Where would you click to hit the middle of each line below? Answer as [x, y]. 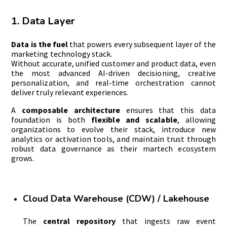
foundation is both [51, 120]
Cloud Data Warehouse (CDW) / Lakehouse [116, 199]
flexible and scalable [134, 120]
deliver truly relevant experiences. [70, 92]
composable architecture [71, 110]
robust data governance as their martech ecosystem [113, 149]
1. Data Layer [43, 21]
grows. [23, 158]
